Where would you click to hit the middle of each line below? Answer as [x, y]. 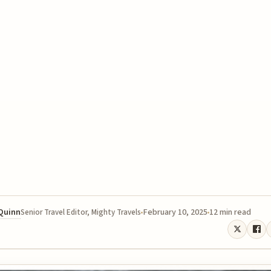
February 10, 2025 [175, 212]
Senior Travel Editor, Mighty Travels [81, 212]
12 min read [230, 212]
